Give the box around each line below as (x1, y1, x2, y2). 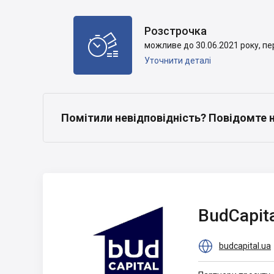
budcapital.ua (219, 240, 271, 251)
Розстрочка (144, 24, 207, 37)
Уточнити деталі (144, 55, 211, 65)
